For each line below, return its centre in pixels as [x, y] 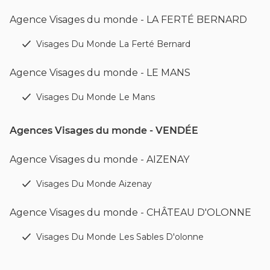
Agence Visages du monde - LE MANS [100, 72]
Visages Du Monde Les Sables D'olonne [120, 237]
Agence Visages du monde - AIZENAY [99, 159]
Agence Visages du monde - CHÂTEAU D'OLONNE [130, 212]
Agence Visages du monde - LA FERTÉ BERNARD [128, 19]
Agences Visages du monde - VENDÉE [104, 130]
